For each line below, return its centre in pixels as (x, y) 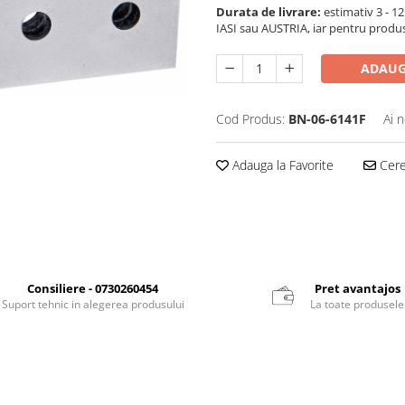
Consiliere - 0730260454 (93, 288)
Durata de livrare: (268, 11)
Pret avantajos (357, 288)
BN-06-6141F (327, 118)
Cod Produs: (250, 118)
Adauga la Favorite (281, 165)
